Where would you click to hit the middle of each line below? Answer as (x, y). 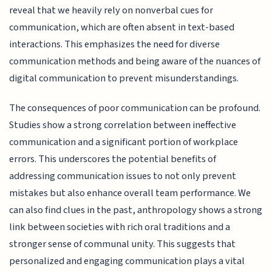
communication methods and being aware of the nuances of (135, 62)
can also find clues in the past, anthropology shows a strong (136, 210)
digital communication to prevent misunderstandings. (124, 79)
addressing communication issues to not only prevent (123, 176)
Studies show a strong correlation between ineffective (123, 125)
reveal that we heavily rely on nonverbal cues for (111, 11)
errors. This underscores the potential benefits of (113, 159)
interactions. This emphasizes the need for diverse (115, 45)
